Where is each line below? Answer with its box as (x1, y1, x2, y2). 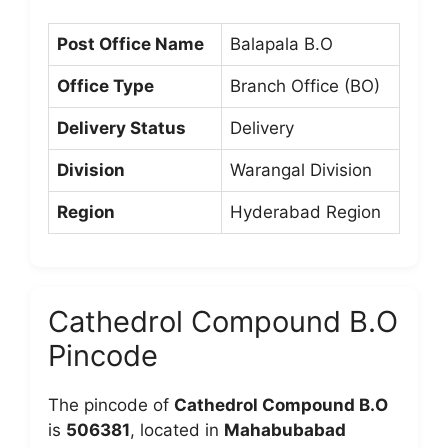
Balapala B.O (230, 33, 333, 54)
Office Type (57, 75, 154, 96)
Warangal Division (230, 159, 372, 180)
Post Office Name (57, 33, 204, 54)
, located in (130, 419, 224, 440)
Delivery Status (57, 117, 186, 138)
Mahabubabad (224, 419, 346, 440)
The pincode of (48, 394, 174, 415)
